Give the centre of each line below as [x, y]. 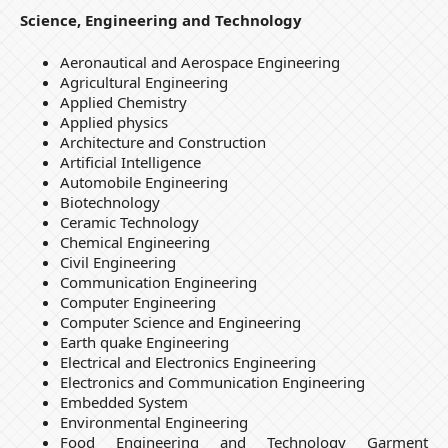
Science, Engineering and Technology [160, 20]
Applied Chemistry [123, 102]
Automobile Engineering [143, 182]
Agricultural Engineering [143, 82]
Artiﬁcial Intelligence [130, 162]
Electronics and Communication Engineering [212, 382]
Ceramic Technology [129, 222]
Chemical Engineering [134, 242]
